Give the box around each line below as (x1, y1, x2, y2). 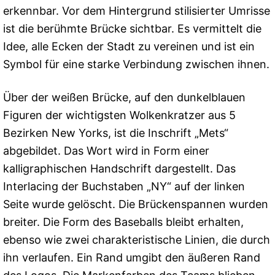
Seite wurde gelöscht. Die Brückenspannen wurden (3, 197, 268, 211)
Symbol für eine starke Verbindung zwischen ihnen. (3, 57, 269, 71)
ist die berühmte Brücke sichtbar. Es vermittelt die (3, 21, 261, 35)
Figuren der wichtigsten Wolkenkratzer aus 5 (3, 108, 236, 122)
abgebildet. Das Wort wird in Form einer (3, 144, 209, 157)
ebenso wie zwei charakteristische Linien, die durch (3, 233, 270, 246)
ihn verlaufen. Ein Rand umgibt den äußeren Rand (3, 250, 260, 264)
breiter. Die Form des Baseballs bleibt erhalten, (3, 215, 244, 228)
